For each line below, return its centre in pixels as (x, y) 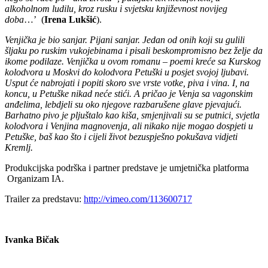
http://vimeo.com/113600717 (138, 199)
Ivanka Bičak (32, 240)
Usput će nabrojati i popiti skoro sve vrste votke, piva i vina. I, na (127, 83)
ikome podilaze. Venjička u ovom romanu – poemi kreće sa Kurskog (133, 62)
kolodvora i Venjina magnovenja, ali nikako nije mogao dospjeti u (129, 126)
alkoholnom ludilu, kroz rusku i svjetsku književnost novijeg (116, 9)
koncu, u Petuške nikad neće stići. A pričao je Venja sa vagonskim (129, 94)
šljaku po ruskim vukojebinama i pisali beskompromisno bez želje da (134, 51)
